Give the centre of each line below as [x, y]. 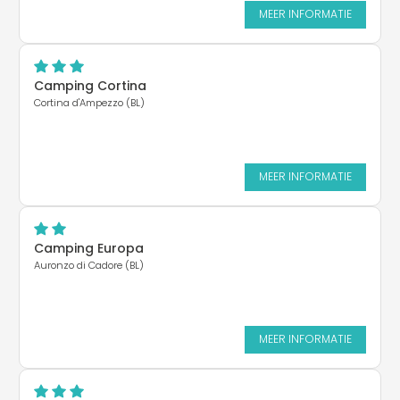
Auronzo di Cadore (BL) [89, 265]
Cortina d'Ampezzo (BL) [89, 102]
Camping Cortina [90, 85]
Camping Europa [89, 248]
